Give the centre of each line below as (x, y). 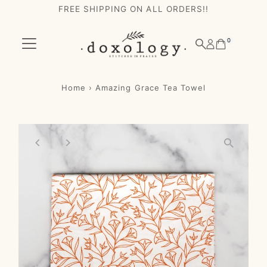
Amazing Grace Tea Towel (150, 87)
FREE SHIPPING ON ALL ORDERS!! (133, 9)
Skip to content (45, 14)
